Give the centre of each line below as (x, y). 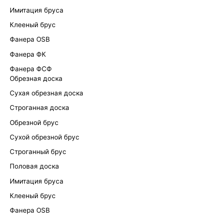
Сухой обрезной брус (45, 137)
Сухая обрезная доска (46, 93)
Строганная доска (39, 108)
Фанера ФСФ (31, 69)
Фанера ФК (28, 54)
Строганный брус (38, 152)
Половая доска (34, 166)
